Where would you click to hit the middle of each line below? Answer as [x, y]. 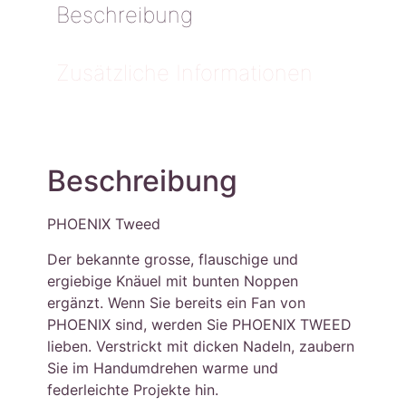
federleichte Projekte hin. [133, 389]
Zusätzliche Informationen [185, 73]
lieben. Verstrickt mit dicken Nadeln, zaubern [201, 346]
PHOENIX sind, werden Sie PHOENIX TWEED [200, 324]
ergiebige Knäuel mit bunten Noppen [173, 280]
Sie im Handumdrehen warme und [163, 367]
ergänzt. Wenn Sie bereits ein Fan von [177, 302]
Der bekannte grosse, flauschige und [173, 259]
